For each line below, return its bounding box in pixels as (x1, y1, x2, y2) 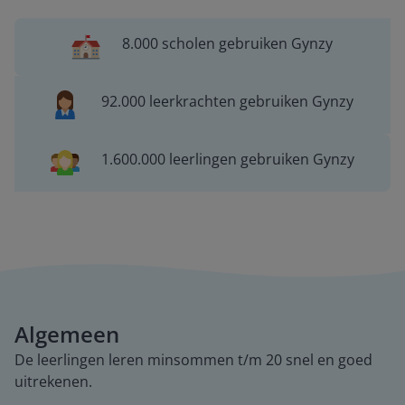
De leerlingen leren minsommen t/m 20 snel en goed (14, 350, 372, 370)
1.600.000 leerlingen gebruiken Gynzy (100, 149, 354, 169)
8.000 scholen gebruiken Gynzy (122, 33, 334, 53)
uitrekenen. (14, 372, 92, 391)
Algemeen (14, 319, 119, 349)
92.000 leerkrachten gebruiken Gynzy (101, 91, 354, 111)
